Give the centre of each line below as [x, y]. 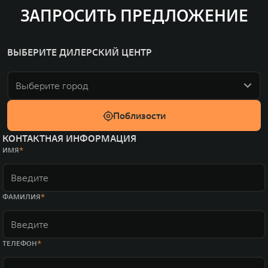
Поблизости [139, 115]
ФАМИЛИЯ [22, 197]
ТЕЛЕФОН [20, 243]
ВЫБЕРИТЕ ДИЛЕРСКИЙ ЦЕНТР [80, 52]
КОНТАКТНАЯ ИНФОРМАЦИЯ [69, 138]
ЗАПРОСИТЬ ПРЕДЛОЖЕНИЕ [134, 16]
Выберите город [52, 86]
